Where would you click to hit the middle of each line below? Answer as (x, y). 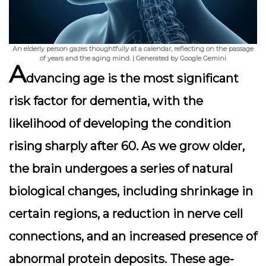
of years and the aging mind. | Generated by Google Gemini (133, 58)
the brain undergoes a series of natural (121, 169)
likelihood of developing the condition (120, 123)
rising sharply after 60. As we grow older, (127, 146)
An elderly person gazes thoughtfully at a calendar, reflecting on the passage (133, 49)
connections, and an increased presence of (133, 236)
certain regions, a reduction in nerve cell (126, 214)
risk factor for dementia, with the (106, 101)
